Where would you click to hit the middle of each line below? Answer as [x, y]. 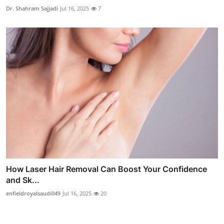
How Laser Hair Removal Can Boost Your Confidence [106, 169]
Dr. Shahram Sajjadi [32, 8]
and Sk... [23, 180]
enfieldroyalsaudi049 [33, 193]
